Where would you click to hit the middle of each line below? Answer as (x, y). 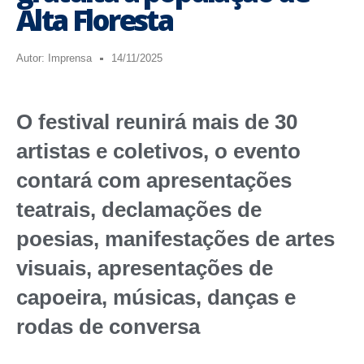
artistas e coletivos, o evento (158, 152)
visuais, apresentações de (145, 269)
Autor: (30, 58)
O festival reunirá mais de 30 (157, 122)
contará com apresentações (154, 181)
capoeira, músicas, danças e (156, 298)
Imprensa (68, 58)
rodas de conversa (108, 327)
